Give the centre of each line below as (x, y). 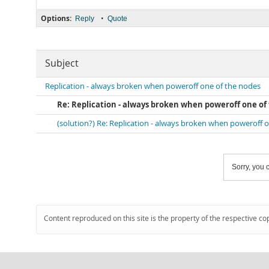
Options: (56, 18)
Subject (62, 63)
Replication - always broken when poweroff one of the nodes (153, 86)
